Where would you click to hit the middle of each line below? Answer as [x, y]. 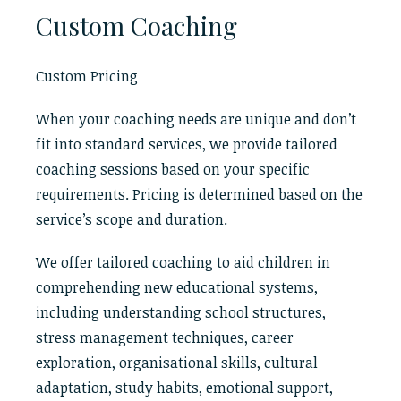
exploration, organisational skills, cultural [177, 363]
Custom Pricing [87, 76]
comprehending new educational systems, [177, 287]
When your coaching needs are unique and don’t [196, 119]
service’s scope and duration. [132, 219]
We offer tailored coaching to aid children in [183, 262]
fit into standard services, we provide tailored [187, 144]
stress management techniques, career [165, 337]
